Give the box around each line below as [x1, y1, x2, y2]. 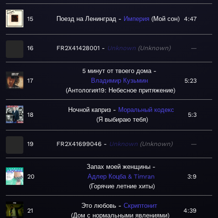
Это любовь [81, 202, 116, 210]
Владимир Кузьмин [91, 77, 148, 85]
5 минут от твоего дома [82, 67, 151, 75]
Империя [124, 15, 149, 23]
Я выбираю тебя [98, 116, 146, 124]
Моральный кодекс [118, 106, 174, 114]
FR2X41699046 [56, 140, 102, 148]
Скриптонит [123, 202, 157, 210]
